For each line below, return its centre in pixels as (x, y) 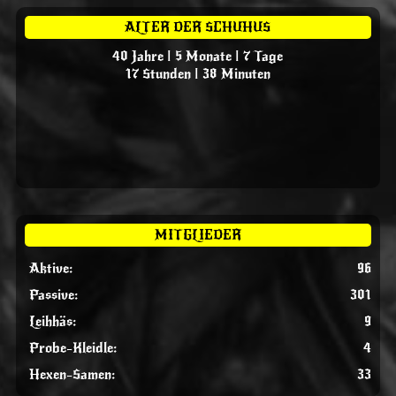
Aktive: (51, 268)
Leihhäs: (53, 321)
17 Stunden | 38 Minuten (198, 74)
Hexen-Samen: (72, 374)
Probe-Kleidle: (73, 348)
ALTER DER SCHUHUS (198, 27)
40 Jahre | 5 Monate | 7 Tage (198, 56)
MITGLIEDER (198, 235)
